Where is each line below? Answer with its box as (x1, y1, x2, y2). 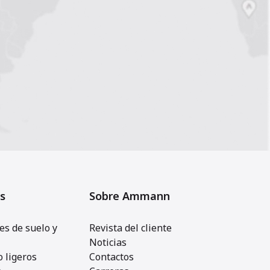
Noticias (89, 236, 127, 249)
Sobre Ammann (89, 189, 170, 203)
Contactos (89, 250, 134, 263)
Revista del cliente (89, 221, 172, 234)
